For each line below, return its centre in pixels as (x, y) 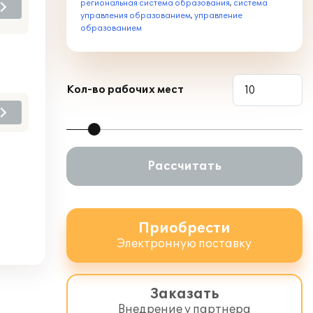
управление (218, 16)
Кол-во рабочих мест (125, 90)
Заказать (184, 294)
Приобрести (184, 228)
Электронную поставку (184, 244)
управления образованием (136, 16)
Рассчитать (184, 166)
